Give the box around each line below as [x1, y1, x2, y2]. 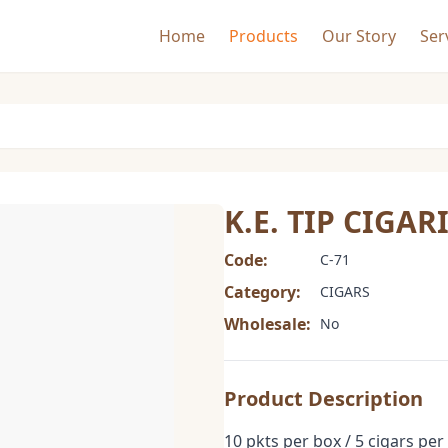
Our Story [322, 25, 396, 47]
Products [229, 25, 298, 47]
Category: [224, 281, 301, 303]
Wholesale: [224, 313, 311, 335]
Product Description [224, 385, 423, 412]
